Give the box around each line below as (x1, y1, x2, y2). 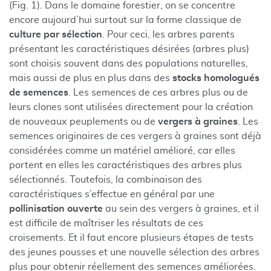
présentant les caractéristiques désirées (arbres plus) (9, 44, 249, 54)
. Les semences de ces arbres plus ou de (68, 88, 248, 97)
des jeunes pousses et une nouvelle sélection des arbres (9, 247, 260, 257)
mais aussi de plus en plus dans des (9, 73, 172, 83)
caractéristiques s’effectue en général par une (9, 189, 215, 199)
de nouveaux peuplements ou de (9, 117, 158, 126)
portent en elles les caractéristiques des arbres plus (9, 160, 242, 170)
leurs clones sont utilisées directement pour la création (9, 102, 253, 112)
